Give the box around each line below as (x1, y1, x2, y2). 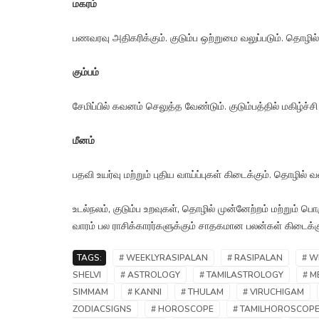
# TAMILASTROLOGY (199, 269, 283, 281)
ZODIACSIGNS (73, 303, 132, 315)
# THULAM (181, 286, 224, 298)
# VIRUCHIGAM (243, 286, 304, 298)
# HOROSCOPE (151, 303, 214, 315)
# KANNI (127, 286, 162, 298)
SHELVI (73, 269, 101, 281)
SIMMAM (73, 286, 108, 298)
